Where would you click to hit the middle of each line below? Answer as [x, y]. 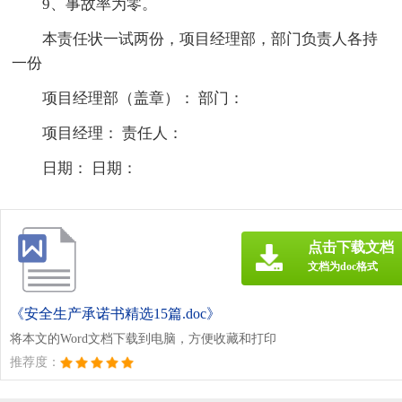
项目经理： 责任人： [113, 133]
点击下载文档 [351, 247]
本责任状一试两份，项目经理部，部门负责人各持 [210, 39]
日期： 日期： [90, 168]
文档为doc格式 [343, 266]
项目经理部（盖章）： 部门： [144, 98]
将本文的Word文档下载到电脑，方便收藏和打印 [143, 338]
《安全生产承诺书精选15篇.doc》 [115, 313]
